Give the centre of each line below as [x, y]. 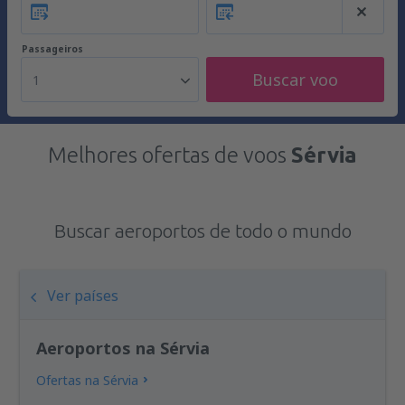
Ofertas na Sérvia [88, 380]
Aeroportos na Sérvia [123, 348]
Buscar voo [295, 80]
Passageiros [52, 49]
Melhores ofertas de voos [170, 155]
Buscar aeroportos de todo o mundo [202, 231]
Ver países [83, 296]
